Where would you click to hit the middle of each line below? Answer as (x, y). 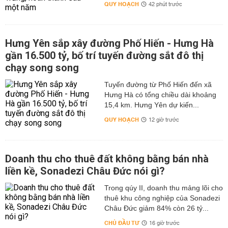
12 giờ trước (164, 120)
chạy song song (42, 68)
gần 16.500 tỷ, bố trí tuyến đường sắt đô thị (104, 55)
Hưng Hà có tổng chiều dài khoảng (160, 95)
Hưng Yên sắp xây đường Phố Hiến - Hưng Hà (109, 43)
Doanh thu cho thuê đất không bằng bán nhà (107, 159)
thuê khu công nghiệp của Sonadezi (162, 198)
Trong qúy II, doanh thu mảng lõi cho (163, 188)
